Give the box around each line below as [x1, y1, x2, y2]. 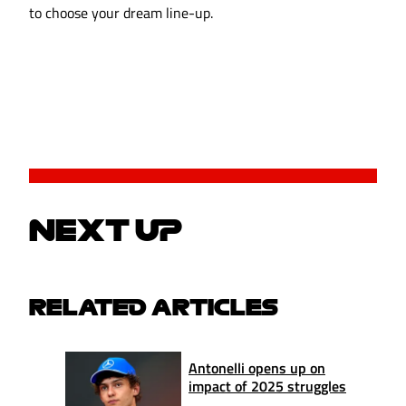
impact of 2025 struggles [188, 374, 346, 397]
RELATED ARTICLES [29, 295, 278, 318]
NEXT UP [29, 215, 182, 245]
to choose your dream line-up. [29, 2, 213, 24]
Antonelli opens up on [188, 356, 325, 379]
